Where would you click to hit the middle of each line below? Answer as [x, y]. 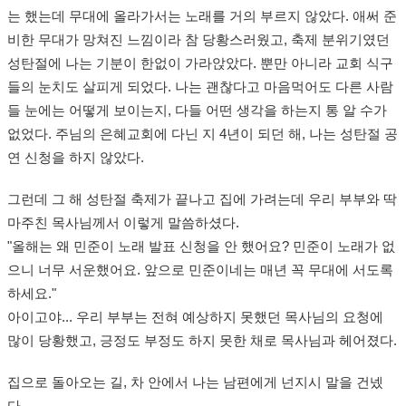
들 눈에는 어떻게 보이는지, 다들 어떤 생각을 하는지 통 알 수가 [197, 111]
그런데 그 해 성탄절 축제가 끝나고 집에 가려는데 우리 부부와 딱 [202, 200]
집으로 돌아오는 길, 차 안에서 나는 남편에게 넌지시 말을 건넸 [195, 383]
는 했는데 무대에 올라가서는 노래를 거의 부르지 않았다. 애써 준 [202, 17]
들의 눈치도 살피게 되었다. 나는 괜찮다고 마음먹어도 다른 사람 [200, 87]
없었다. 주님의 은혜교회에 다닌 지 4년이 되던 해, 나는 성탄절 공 [203, 135]
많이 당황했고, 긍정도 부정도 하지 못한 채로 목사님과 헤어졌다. [202, 341]
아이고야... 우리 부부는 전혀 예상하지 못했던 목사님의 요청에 [195, 318]
